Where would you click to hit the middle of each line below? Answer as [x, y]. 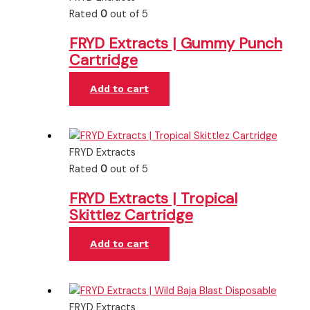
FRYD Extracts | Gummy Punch [175, 44]
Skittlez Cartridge [131, 215]
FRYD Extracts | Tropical [153, 199]
